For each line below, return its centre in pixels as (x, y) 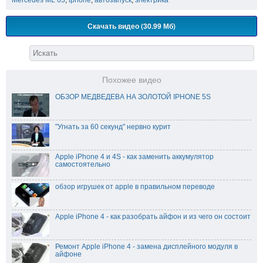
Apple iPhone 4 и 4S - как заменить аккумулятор (134, 156)
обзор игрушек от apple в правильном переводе (135, 186)
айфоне (68, 254)
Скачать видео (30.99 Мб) (131, 26)
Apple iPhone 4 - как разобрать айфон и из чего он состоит (153, 216)
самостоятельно (83, 164)
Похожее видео (131, 80)
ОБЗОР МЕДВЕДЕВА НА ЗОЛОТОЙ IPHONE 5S (133, 97)
